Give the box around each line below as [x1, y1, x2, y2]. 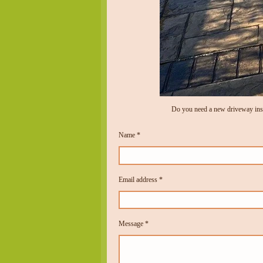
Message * [119, 220, 149, 228]
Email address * [119, 175, 163, 184]
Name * [119, 131, 140, 140]
